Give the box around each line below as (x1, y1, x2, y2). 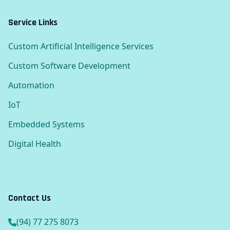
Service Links (8, 16, 57, 29)
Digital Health (8, 138, 61, 150)
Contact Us (8, 192, 51, 204)
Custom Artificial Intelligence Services (8, 41, 154, 52)
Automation (8, 80, 54, 91)
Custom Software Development (8, 60, 130, 72)
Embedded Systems (8, 119, 85, 130)
